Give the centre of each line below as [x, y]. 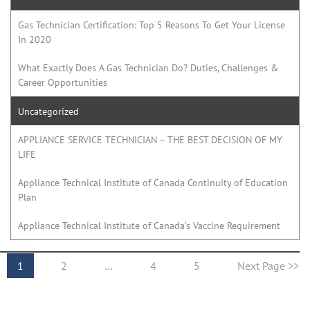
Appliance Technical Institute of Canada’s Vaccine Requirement [149, 225]
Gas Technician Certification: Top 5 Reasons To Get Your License [152, 25]
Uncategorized [48, 111]
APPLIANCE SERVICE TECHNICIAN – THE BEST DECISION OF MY [150, 139]
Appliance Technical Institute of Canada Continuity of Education [153, 182]
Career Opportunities [63, 82]
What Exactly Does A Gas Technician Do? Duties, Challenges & [148, 67]
